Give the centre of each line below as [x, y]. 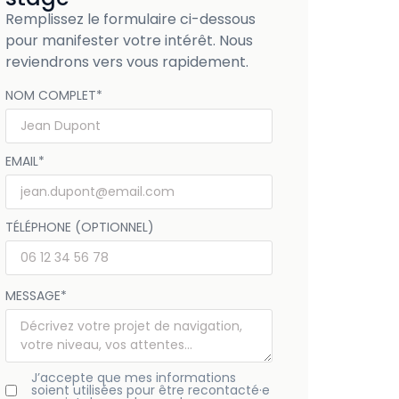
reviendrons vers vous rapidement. [126, 61]
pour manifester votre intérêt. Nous [129, 40]
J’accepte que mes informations [133, 378]
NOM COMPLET [50, 96]
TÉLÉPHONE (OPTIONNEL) [79, 228]
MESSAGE [33, 296]
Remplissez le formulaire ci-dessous [130, 19]
